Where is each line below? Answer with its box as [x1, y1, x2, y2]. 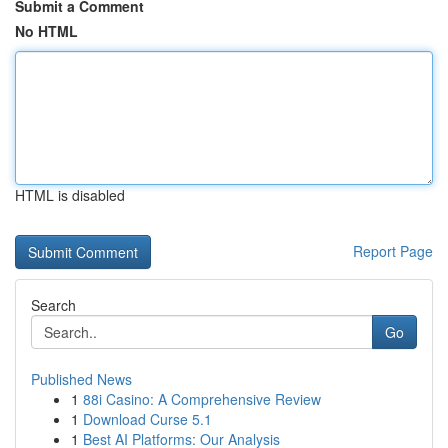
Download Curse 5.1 [83, 409, 212, 429]
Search [31, 295, 76, 315]
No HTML [15, 21, 78, 41]
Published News [31, 369, 132, 389]
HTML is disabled [15, 185, 125, 205]
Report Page [353, 241, 433, 261]
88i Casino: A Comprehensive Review [83, 389, 321, 409]
